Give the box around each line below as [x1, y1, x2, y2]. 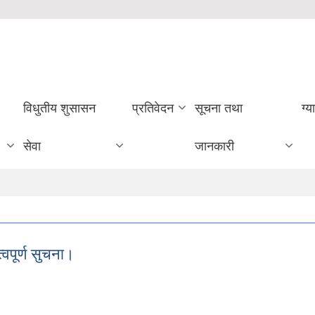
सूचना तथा [195, 101, 243, 115]
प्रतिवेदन [132, 101, 174, 115]
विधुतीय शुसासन [22, 101, 96, 115]
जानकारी [195, 139, 235, 153]
